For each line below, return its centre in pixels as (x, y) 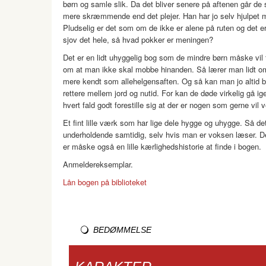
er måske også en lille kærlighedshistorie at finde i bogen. (162, 146)
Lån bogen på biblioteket (105, 182)
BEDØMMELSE (123, 230)
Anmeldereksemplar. (98, 164)
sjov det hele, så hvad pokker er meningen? (138, 39)
